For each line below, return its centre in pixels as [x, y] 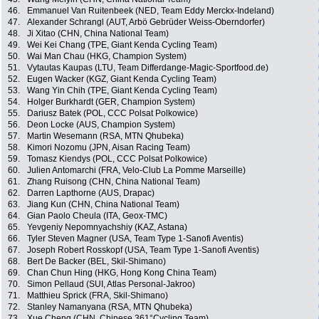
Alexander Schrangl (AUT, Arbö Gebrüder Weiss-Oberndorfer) [146, 22]
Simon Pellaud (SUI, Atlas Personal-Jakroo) [111, 284]
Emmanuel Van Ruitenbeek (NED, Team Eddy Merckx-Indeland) [151, 11]
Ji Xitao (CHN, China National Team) [98, 34]
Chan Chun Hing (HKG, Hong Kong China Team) [122, 273]
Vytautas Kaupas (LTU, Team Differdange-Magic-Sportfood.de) [148, 68]
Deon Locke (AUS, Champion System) [101, 125]
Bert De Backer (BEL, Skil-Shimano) [96, 262]
